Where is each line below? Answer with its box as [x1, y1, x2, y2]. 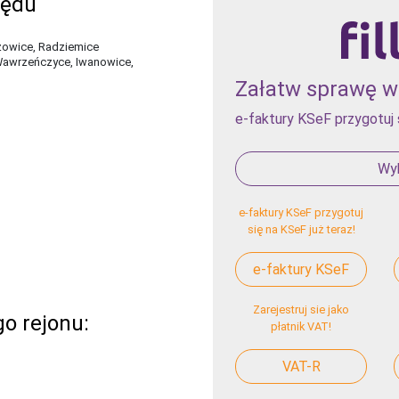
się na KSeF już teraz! [247, 222, 355, 236]
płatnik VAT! [271, 319, 332, 333]
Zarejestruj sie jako [253, 302, 350, 316]
